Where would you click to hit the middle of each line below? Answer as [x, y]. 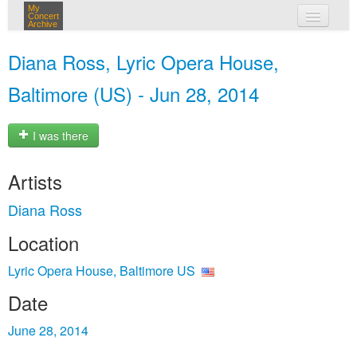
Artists [35, 181]
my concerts [202, 46]
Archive [43, 24]
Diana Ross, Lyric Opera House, [143, 62]
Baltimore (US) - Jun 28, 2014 [133, 94]
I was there [59, 136]
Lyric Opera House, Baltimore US [102, 271]
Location [43, 243]
